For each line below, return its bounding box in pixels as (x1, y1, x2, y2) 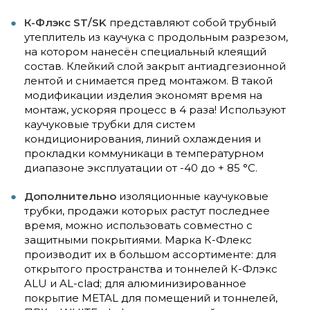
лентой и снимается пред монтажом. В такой (24, 74, 273, 88)
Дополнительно (24, 190, 116, 203)
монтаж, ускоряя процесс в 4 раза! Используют (24, 103, 286, 117)
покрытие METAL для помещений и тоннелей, (24, 291, 277, 305)
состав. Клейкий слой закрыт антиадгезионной (24, 60, 286, 73)
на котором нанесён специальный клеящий (24, 45, 266, 59)
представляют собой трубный (107, 16, 276, 30)
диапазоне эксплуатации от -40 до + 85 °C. (24, 161, 257, 175)
